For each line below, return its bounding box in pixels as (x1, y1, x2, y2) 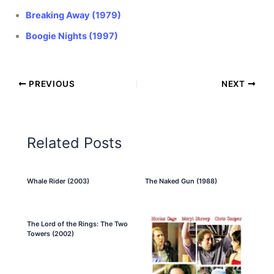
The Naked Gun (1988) (144, 177, 217, 186)
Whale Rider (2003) (27, 177, 90, 186)
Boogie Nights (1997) (26, 31, 119, 42)
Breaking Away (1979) (26, 10, 122, 21)
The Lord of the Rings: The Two (27, 220, 128, 229)
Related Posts (27, 133, 122, 152)
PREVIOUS (26, 79, 75, 89)
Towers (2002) (27, 229, 75, 239)
